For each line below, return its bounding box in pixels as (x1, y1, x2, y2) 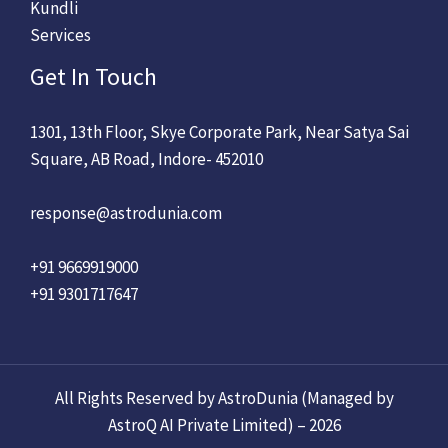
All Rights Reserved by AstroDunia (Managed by (54, 387, 394, 410)
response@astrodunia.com (30, 202, 222, 225)
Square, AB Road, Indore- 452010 (30, 148, 263, 171)
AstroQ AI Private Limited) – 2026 (107, 414, 341, 437)
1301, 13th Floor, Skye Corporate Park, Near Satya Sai (30, 121, 409, 144)
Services (30, 24, 91, 47)
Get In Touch (30, 61, 157, 93)
